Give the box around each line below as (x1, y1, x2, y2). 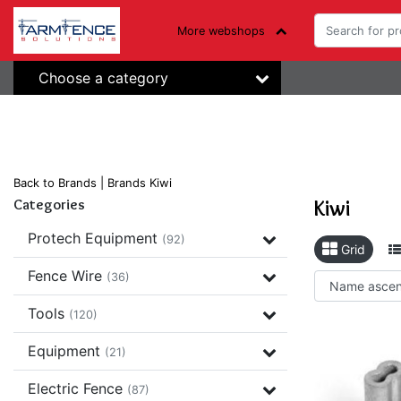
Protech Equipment (28, 229, 162, 247)
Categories (13, 196, 85, 213)
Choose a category (38, 68, 168, 87)
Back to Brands (13, 175, 97, 190)
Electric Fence (28, 380, 127, 397)
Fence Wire (28, 267, 107, 285)
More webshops (177, 24, 265, 38)
